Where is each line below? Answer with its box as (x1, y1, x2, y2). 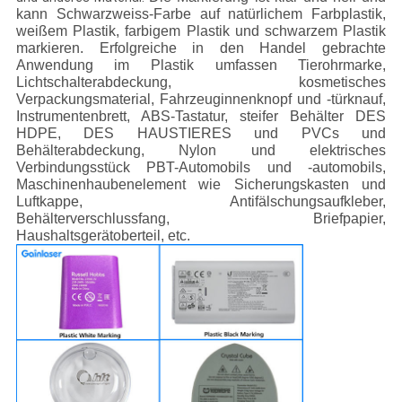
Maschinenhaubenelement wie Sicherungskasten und (15, 176, 387, 192)
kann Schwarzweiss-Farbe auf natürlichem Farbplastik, (15, 5, 387, 22)
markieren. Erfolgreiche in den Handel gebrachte (15, 39, 387, 56)
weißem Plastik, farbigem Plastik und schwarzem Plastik (15, 22, 387, 39)
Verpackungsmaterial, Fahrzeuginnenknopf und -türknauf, (15, 91, 387, 107)
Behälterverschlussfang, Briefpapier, (15, 210, 387, 226)
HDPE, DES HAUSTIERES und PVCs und (15, 125, 387, 141)
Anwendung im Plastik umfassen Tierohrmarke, (15, 57, 387, 73)
